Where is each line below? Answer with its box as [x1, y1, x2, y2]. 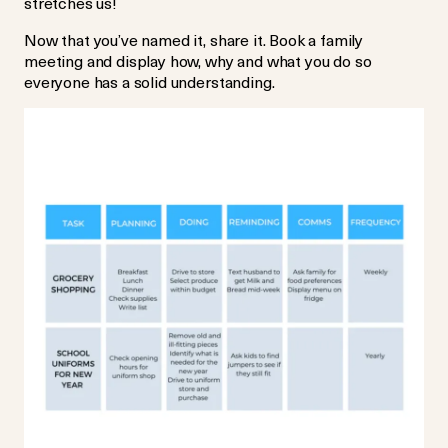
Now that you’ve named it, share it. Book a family [24, 27, 364, 51]
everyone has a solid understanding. [24, 69, 279, 93]
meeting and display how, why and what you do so [24, 48, 372, 72]
